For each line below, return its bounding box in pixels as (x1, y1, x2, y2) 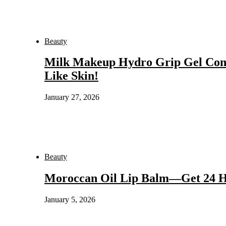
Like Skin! (44, 69, 98, 83)
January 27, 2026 (44, 93, 99, 102)
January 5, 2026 (44, 195, 95, 204)
